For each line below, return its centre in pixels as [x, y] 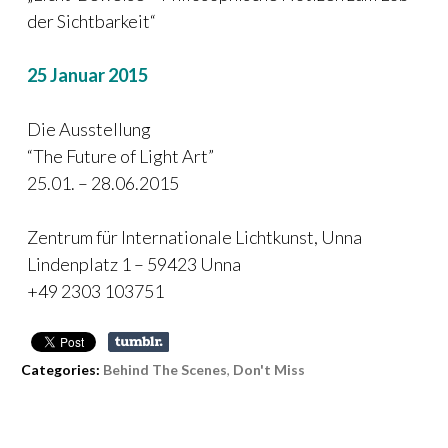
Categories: [60, 370]
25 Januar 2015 [87, 75]
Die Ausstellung [89, 129]
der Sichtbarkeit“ [91, 21]
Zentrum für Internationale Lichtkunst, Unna [194, 237]
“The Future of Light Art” [120, 156]
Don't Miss [269, 370]
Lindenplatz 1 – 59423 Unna [134, 264]
